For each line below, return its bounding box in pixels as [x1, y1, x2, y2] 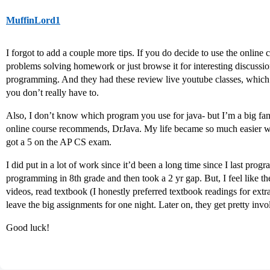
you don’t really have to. [6, 87, 99, 98]
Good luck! [6, 222, 49, 233]
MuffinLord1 [6, 15, 60, 25]
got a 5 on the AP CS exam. [6, 137, 111, 147]
